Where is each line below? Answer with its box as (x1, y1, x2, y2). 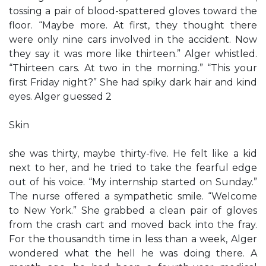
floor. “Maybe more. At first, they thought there (9, 20, 257, 31)
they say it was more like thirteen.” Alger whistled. (9, 48, 257, 59)
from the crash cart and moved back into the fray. (9, 219, 257, 230)
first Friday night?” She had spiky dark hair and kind (9, 77, 257, 88)
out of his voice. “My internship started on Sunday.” (9, 176, 257, 188)
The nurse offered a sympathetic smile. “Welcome (9, 191, 257, 202)
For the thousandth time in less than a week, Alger (9, 233, 257, 245)
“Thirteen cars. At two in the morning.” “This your (9, 62, 257, 74)
